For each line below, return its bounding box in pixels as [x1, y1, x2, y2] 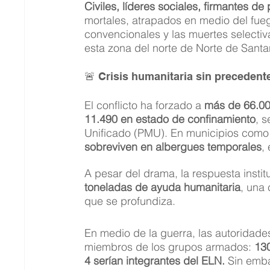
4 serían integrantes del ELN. [84, 253, 225, 268]
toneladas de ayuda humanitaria [84, 180, 241, 194]
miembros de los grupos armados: [84, 239, 255, 254]
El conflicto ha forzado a [84, 98, 205, 112]
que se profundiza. [84, 193, 176, 208]
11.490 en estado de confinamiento [84, 111, 256, 126]
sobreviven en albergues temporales [84, 139, 262, 154]
